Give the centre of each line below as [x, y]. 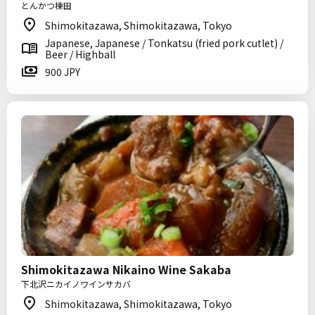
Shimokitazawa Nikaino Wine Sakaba [126, 269]
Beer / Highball [80, 54]
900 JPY [63, 72]
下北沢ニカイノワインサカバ [76, 284]
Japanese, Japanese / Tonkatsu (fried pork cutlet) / [164, 43]
